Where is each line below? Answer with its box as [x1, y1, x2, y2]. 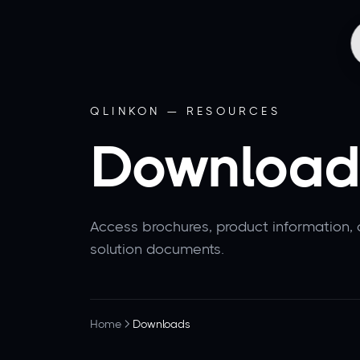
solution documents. [90, 241, 224, 257]
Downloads [133, 317, 190, 330]
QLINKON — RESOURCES [90, 104, 280, 117]
